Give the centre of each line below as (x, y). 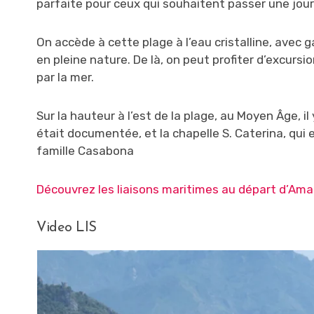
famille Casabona (85, 151)
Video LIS (67, 228)
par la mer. (65, 77)
